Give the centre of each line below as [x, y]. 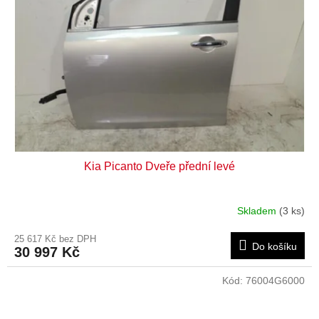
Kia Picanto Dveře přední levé [159, 166]
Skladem [258, 211]
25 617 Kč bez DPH [55, 239]
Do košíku [274, 246]
